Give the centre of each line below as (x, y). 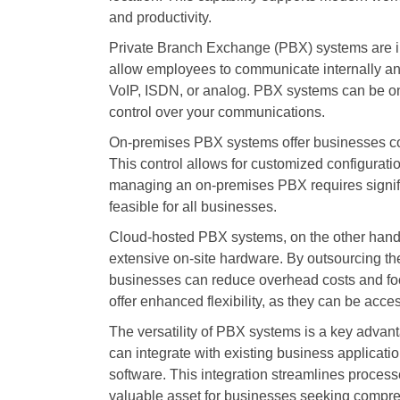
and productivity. (160, 17)
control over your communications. (217, 112)
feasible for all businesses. (193, 207)
